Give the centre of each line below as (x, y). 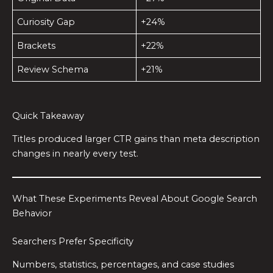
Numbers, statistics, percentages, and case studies (123, 265)
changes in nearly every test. (75, 154)
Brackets (37, 46)
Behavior (32, 213)
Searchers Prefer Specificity (73, 241)
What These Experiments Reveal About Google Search (135, 198)
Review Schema (53, 70)
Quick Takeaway (48, 116)
